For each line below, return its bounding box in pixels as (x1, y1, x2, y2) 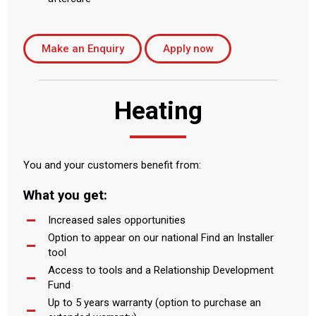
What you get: (23, 188, 107, 204)
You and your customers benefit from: (23, 159, 201, 172)
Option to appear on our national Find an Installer (48, 231, 274, 245)
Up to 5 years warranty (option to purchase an (48, 296, 261, 310)
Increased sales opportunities (48, 214, 186, 227)
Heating (114, 96, 202, 126)
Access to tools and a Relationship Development (48, 264, 274, 277)
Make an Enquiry (41, 42, 124, 55)
